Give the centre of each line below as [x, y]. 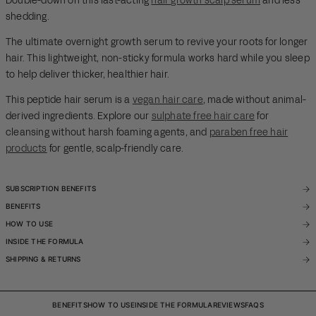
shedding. [28, 17]
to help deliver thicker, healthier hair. [87, 75]
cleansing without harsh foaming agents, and [108, 133]
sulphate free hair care [203, 117]
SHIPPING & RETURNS [43, 259]
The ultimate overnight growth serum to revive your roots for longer [157, 43]
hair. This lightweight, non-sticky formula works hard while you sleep [158, 59]
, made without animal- [255, 101]
